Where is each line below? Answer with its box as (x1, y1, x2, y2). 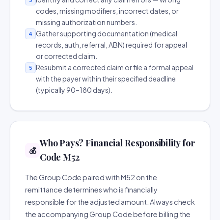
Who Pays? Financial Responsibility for (40, 137, 195, 149)
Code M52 (40, 151, 80, 163)
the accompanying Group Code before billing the (25, 210, 191, 219)
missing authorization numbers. (36, 18, 137, 27)
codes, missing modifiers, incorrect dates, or (36, 6, 179, 15)
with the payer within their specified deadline (36, 74, 176, 83)
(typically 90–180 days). (36, 85, 112, 94)
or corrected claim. (36, 52, 97, 60)
